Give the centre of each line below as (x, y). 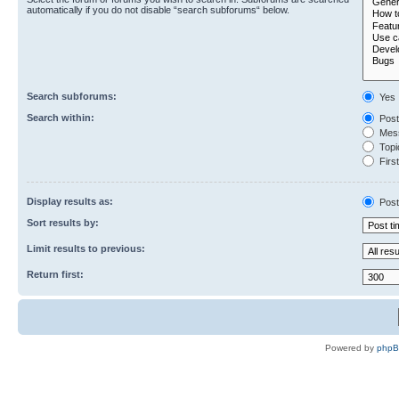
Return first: (55, 274)
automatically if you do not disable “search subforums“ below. (158, 10)
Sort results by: (63, 222)
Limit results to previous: (86, 248)
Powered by (351, 347)
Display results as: (70, 201)
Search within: (61, 117)
